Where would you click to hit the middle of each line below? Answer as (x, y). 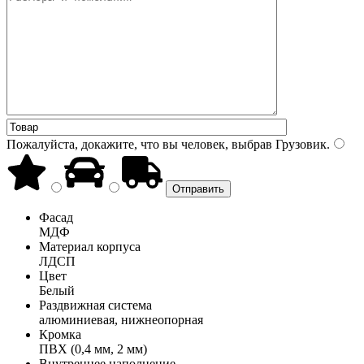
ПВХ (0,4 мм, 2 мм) (93, 349)
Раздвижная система (95, 305)
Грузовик (299, 144)
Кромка (60, 334)
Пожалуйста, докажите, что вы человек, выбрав (139, 144)
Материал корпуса (90, 246)
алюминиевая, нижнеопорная (121, 319)
